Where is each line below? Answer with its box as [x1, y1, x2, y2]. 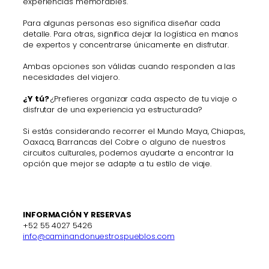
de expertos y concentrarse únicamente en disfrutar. [23, 38, 229, 50]
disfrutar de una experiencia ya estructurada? [23, 103, 202, 115]
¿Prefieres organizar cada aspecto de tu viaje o [50, 92, 237, 104]
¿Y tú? [23, 92, 51, 104]
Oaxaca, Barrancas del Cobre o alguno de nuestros [23, 136, 226, 148]
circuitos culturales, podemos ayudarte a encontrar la [23, 147, 234, 159]
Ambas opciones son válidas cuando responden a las [23, 60, 236, 72]
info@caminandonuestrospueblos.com [23, 230, 175, 242]
